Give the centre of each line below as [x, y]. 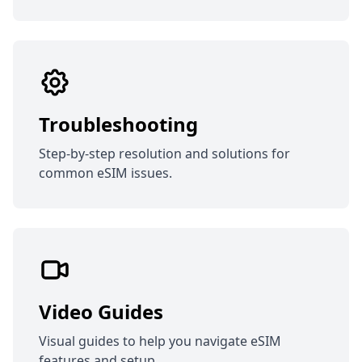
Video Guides [101, 312]
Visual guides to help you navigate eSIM [160, 341]
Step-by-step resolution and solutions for [164, 154]
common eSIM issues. [105, 173]
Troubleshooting [118, 124]
